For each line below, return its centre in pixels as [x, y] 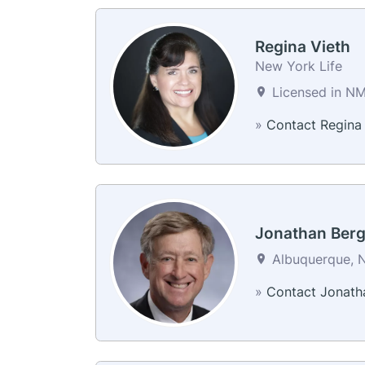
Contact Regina [314, 125]
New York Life [298, 66]
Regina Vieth [302, 47]
